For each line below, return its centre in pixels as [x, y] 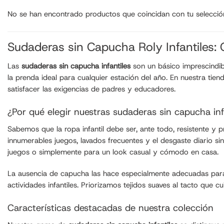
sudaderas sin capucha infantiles [76, 66]
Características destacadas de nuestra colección [110, 207]
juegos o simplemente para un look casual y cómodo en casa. [113, 152]
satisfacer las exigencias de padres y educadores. [91, 89]
